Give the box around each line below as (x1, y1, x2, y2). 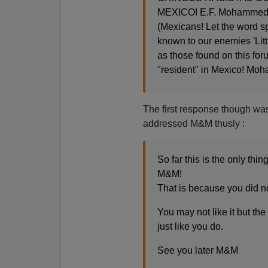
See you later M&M (157, 245, 238, 255)
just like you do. (157, 221, 223, 232)
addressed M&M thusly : (142, 118, 245, 129)
